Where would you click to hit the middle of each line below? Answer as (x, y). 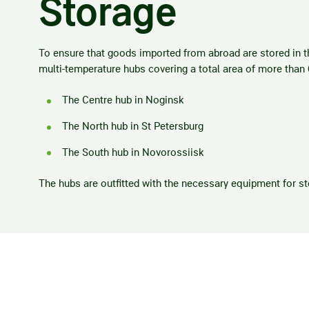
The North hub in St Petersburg (132, 126)
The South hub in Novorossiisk (133, 152)
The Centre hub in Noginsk (123, 100)
